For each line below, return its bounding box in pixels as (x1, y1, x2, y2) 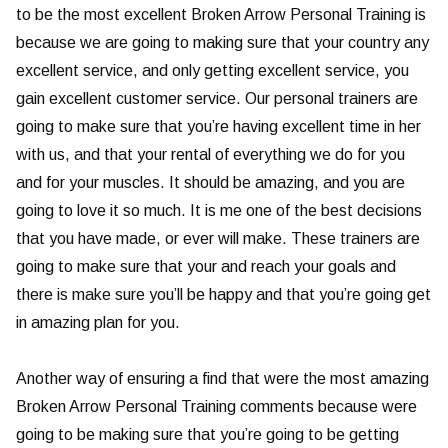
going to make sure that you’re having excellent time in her (16, 118, 421, 136)
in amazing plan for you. (16, 314, 180, 332)
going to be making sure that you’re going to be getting (16, 426, 399, 444)
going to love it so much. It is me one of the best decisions (16, 202, 422, 220)
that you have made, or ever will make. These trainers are (16, 230, 420, 248)
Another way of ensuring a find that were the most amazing (16, 370, 429, 388)
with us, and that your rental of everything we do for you (16, 146, 405, 164)
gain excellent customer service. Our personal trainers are (16, 90, 418, 108)
